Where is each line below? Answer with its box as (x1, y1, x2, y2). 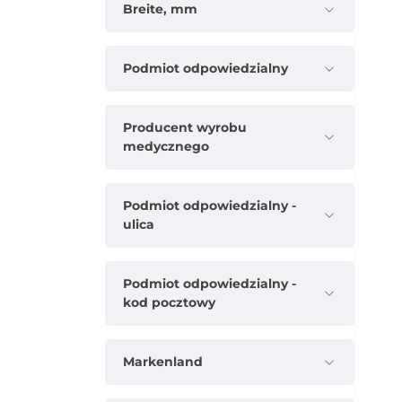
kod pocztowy (123, 294, 215, 311)
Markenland (123, 354, 203, 371)
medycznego (123, 138, 209, 155)
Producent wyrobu (123, 119, 247, 136)
